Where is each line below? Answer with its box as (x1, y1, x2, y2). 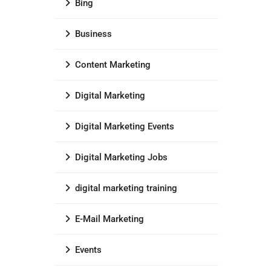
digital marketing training (75, 183, 177, 194)
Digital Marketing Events (75, 121, 174, 132)
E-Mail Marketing (75, 214, 144, 224)
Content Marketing (75, 59, 151, 70)
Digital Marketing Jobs (75, 152, 168, 163)
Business (75, 28, 112, 39)
